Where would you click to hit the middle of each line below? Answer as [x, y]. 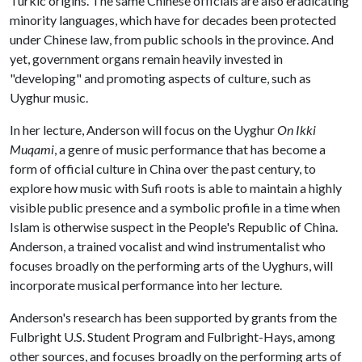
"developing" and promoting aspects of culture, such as [160, 78]
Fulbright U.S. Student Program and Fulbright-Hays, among [173, 337]
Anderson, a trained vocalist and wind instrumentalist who [168, 246]
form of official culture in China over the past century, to [163, 168]
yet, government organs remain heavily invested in [146, 59]
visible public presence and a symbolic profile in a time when [175, 207]
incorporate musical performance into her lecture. [147, 285]
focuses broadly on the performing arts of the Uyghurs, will [171, 265]
